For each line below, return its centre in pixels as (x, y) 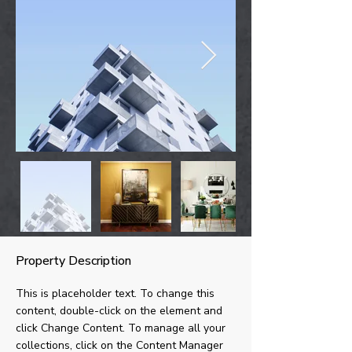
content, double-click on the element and (121, 311)
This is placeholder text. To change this (117, 294)
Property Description (73, 261)
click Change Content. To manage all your (122, 328)
